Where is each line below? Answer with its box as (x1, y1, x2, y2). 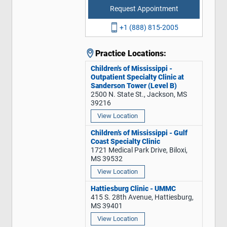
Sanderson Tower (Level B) (90, 81, 177, 90)
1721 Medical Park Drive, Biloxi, (90, 145, 187, 155)
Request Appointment (109, 5, 178, 14)
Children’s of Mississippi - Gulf (90, 128, 187, 137)
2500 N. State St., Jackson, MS (90, 90, 187, 99)
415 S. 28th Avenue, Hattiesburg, (90, 193, 194, 202)
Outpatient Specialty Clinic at (90, 72, 184, 82)
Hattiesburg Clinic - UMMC (90, 184, 176, 193)
